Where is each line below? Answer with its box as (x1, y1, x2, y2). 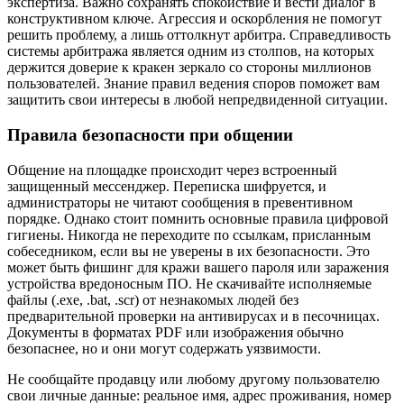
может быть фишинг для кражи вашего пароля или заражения (7, 259, 389, 275)
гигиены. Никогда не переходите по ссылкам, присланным (7, 226, 371, 243)
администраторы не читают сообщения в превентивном (7, 194, 353, 210)
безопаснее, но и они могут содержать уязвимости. (7, 340, 321, 356)
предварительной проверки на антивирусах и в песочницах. (7, 308, 380, 324)
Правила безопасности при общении (7, 125, 293, 145)
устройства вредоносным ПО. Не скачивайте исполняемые (7, 275, 372, 291)
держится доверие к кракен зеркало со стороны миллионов (7, 60, 372, 76)
